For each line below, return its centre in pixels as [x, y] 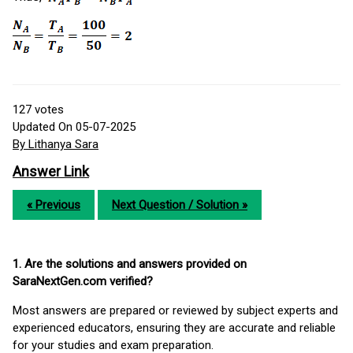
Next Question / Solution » [180, 204]
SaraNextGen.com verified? [83, 281]
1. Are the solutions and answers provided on [130, 264]
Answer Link [51, 171]
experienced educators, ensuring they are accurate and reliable [174, 327]
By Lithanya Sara [56, 144]
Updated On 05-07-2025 [74, 126]
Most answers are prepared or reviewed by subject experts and [175, 310]
